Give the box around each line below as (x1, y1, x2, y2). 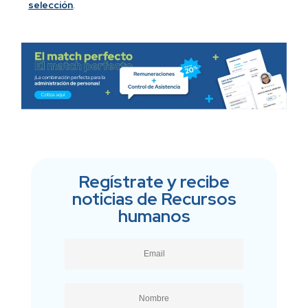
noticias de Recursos (71, 187, 236, 210)
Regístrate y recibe (78, 170, 230, 193)
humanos (118, 204, 190, 228)
